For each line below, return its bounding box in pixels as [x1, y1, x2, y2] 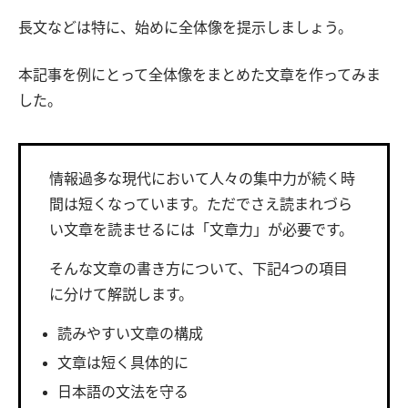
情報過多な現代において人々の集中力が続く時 [49, 170, 355, 187]
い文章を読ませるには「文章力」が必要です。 [49, 221, 353, 238]
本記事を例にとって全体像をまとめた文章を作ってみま [18, 66, 381, 83]
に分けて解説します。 [49, 286, 193, 302]
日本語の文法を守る [57, 383, 189, 400]
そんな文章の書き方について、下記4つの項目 [49, 260, 348, 277]
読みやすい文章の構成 [57, 325, 203, 342]
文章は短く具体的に [57, 354, 189, 371]
